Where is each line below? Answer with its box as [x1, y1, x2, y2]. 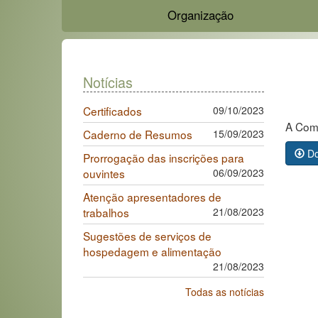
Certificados [83, 102, 142, 119]
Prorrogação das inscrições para [83, 149, 244, 165]
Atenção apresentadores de [83, 188, 221, 204]
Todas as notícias [185, 284, 264, 299]
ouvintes [83, 165, 125, 181]
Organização [167, 6, 234, 23]
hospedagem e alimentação [83, 243, 221, 259]
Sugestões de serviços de [83, 227, 212, 243]
